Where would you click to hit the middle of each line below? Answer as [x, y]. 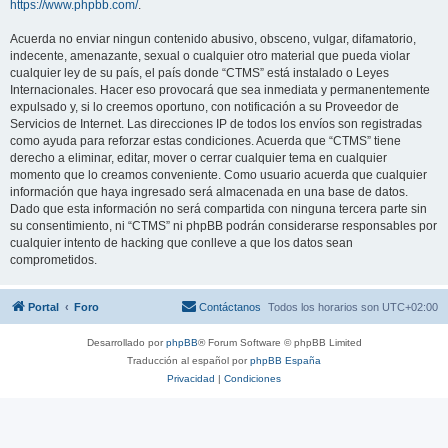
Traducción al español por [188, 360]
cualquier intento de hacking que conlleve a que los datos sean [181, 243]
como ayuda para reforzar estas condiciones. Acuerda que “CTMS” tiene [205, 141]
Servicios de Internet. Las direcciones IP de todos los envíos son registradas [216, 124]
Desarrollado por [126, 342]
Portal [43, 307]
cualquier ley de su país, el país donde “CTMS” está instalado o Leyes [199, 73]
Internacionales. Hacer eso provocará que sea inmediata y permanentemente [220, 90]
